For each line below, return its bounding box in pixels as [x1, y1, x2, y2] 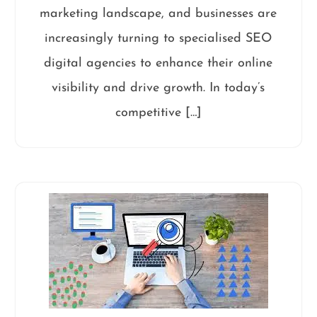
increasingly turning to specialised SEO [45, 31, 272, 45]
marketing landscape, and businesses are [40, 6, 277, 21]
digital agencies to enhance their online [44, 56, 273, 70]
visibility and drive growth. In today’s [52, 81, 265, 95]
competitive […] [115, 105, 202, 120]
